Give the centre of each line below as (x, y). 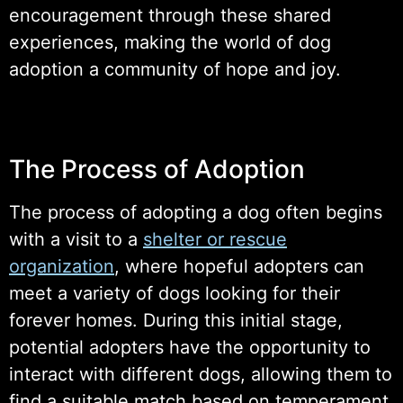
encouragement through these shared (170, 15)
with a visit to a (76, 239)
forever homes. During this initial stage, (176, 320)
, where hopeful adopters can (239, 266)
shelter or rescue (215, 239)
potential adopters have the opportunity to (190, 347)
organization (62, 266)
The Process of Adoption (157, 169)
